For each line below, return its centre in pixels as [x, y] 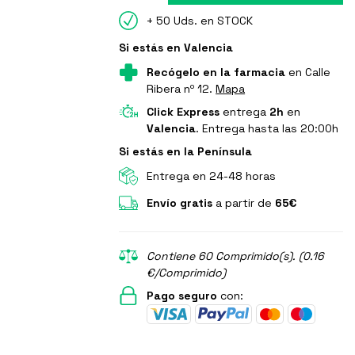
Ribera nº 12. [181, 89]
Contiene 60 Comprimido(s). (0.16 [236, 256]
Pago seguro [182, 296]
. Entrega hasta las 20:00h [267, 129]
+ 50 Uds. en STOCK [200, 21]
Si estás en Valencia [176, 48]
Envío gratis [180, 203]
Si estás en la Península [186, 152]
